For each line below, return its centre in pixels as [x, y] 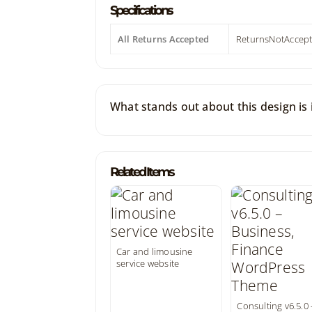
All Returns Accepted [164, 39]
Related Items [142, 172]
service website [148, 263]
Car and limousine [155, 251]
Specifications [141, 10]
